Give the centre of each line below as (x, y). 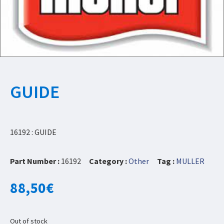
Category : (108, 161)
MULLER (190, 161)
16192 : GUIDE (33, 132)
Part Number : (35, 161)
